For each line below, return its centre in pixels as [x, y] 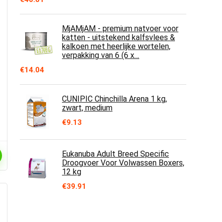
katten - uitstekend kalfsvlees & [118, 37]
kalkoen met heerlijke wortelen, [116, 46]
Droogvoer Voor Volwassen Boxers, [123, 163]
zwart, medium [87, 108]
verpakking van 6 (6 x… [101, 55]
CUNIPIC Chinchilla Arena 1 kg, [114, 99]
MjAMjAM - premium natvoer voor [120, 28]
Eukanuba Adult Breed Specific [115, 154]
